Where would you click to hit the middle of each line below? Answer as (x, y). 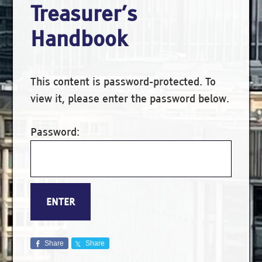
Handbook (79, 38)
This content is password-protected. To (123, 81)
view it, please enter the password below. (130, 98)
